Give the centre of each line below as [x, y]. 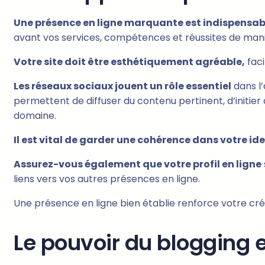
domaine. [35, 116]
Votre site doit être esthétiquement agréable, [129, 62]
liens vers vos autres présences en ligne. [107, 179]
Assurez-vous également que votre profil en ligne [138, 164]
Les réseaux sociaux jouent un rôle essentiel [122, 86]
